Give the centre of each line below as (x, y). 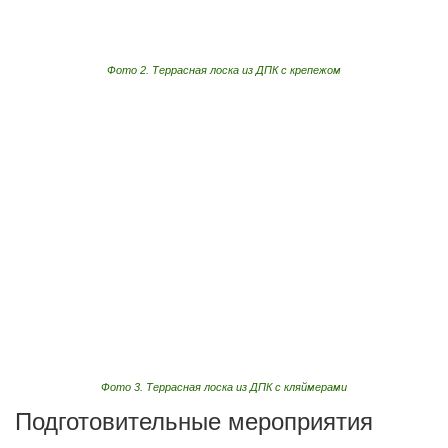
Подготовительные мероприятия (194, 421)
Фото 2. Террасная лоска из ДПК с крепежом (224, 70)
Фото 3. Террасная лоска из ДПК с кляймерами (224, 386)
